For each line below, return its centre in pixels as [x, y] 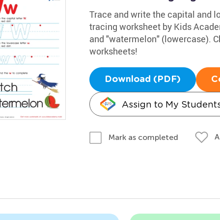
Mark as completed [143, 137]
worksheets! [113, 51]
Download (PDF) [142, 80]
